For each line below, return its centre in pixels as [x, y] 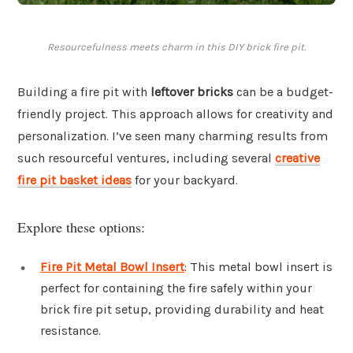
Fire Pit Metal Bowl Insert [112, 266]
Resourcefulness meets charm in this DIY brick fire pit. [176, 47]
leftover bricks [192, 92]
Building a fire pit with [84, 92]
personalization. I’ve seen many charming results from [173, 136]
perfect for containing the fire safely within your [176, 288]
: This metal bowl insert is [258, 266]
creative [297, 158]
